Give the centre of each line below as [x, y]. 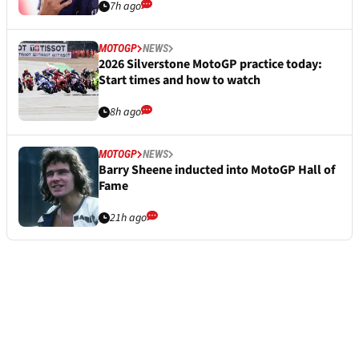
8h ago [125, 113]
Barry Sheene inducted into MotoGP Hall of [217, 170]
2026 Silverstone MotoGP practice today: [210, 65]
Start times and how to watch [179, 81]
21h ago [128, 218]
